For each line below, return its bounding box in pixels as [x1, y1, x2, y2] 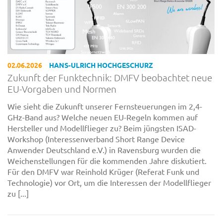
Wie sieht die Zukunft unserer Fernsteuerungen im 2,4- [7, 101, 202, 111]
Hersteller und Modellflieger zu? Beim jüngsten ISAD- [7, 122, 196, 133]
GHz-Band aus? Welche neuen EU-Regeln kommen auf [7, 111, 198, 122]
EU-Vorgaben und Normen [7, 83, 116, 95]
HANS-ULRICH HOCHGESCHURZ [49, 60, 154, 70]
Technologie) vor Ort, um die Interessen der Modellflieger [7, 177, 211, 187]
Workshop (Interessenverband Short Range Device [7, 133, 185, 144]
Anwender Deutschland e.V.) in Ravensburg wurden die [7, 144, 201, 155]
